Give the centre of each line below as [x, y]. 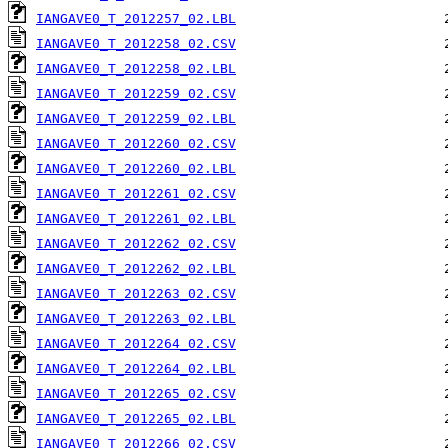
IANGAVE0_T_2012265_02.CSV [136, 394]
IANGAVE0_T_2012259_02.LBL [136, 119]
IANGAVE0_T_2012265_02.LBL [136, 419]
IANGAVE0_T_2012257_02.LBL [136, 19]
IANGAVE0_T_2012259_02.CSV [136, 94]
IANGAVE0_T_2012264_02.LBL [136, 369]
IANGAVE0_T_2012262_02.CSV [136, 244]
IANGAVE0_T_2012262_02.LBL [136, 269]
